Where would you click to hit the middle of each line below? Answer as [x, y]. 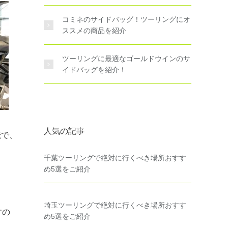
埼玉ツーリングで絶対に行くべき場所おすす [115, 205]
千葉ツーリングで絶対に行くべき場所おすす [115, 158]
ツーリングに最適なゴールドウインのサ [126, 59]
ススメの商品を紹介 [94, 31]
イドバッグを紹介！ [94, 70]
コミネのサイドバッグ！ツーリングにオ [126, 19]
